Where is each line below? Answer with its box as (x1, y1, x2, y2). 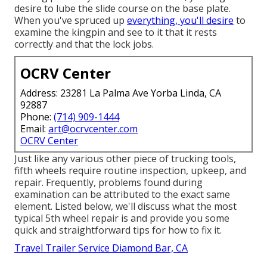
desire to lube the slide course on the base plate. (14, 1, 231, 15)
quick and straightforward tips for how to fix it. (14, 223, 222, 237)
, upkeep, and (186, 163, 246, 177)
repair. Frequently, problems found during (14, 175, 203, 189)
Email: (20, 122, 48, 135)
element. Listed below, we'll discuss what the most (14, 199, 237, 213)
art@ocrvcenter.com (48, 122, 138, 135)
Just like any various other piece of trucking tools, (14, 151, 236, 165)
